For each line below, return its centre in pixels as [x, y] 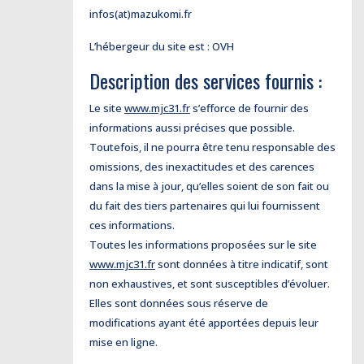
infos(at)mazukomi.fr [141, 14]
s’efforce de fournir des [249, 108]
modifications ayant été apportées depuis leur [204, 323]
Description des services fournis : [206, 80]
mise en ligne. [123, 342]
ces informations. [132, 225]
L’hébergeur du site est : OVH [162, 46]
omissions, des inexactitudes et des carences [202, 167]
